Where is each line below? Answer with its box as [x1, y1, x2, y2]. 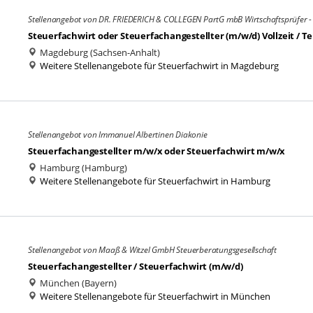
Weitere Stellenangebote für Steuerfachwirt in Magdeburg [40, 59, 279, 72]
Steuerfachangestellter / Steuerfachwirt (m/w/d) [28, 260, 243, 272]
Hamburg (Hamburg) [38, 161, 127, 174]
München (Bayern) [38, 277, 117, 289]
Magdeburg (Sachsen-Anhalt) [38, 46, 160, 59]
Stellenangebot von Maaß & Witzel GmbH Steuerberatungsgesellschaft [28, 244, 277, 256]
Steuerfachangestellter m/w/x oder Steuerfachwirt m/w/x [28, 145, 286, 157]
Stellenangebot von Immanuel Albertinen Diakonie [28, 129, 208, 140]
